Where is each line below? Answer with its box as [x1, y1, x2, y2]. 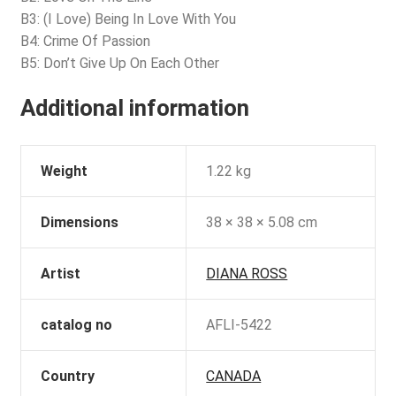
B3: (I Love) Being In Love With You [19, 11, 236, 28]
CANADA [206, 367, 262, 385]
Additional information [19, 94, 249, 121]
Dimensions [41, 213, 119, 231]
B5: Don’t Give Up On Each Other [19, 55, 219, 72]
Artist [41, 264, 81, 282]
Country [41, 367, 95, 385]
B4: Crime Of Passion [19, 33, 150, 50]
